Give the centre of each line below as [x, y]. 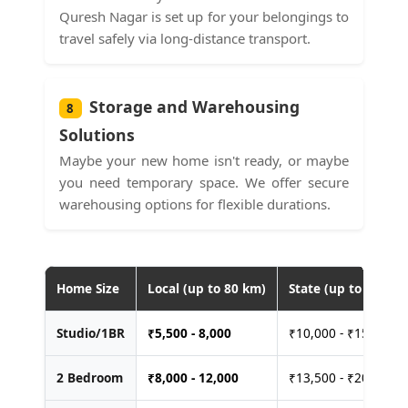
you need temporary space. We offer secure [204, 182]
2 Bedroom [89, 377]
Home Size [87, 288]
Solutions [97, 134]
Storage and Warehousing [194, 106]
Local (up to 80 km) [206, 288]
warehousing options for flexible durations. [194, 204]
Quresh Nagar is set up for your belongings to [204, 16]
